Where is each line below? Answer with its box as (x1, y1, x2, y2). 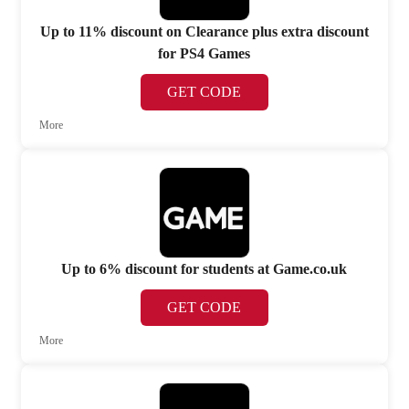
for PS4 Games (158, 45, 251, 61)
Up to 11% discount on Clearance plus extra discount (39, 23, 369, 39)
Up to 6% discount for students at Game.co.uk (61, 261, 348, 278)
